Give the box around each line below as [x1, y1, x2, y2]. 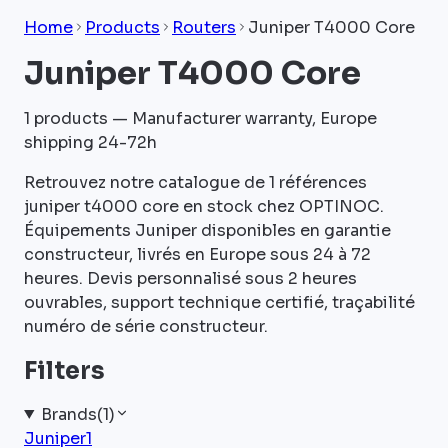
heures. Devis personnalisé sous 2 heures [24, 267, 357, 289]
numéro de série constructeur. [24, 315, 268, 337]
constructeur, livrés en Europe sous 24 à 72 [24, 243, 371, 265]
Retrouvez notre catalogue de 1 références [24, 171, 367, 193]
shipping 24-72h [24, 131, 157, 153]
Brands [40, 403, 97, 425]
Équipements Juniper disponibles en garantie [24, 219, 391, 241]
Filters [24, 355, 105, 386]
